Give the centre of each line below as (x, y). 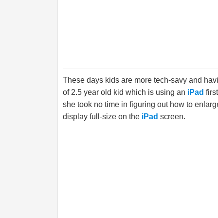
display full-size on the (102, 117)
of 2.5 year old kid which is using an (125, 92)
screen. (172, 117)
